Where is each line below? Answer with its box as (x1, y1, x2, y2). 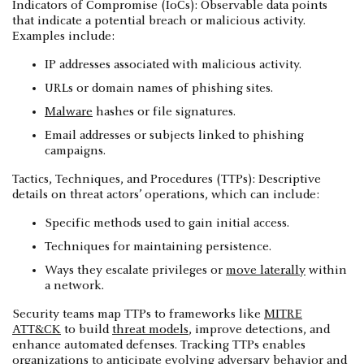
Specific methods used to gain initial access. (45, 216, 289, 230)
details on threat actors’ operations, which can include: (12, 188, 319, 201)
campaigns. (45, 144, 106, 158)
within (305, 263, 347, 277)
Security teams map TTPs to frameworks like (12, 307, 264, 321)
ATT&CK (12, 323, 61, 336)
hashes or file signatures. (93, 105, 236, 119)
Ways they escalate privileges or (45, 263, 226, 277)
